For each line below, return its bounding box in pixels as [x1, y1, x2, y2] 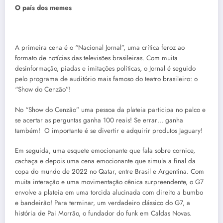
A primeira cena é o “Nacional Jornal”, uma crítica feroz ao [15, 43, 185, 53]
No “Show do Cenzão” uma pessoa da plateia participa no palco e [15, 105, 206, 114]
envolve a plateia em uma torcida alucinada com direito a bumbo [15, 187, 203, 197]
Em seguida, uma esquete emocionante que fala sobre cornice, [15, 145, 195, 155]
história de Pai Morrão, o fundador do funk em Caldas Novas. [15, 208, 192, 218]
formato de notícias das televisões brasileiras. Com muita [15, 53, 178, 63]
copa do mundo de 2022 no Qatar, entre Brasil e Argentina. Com [15, 166, 204, 176]
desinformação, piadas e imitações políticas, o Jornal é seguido [15, 64, 196, 74]
